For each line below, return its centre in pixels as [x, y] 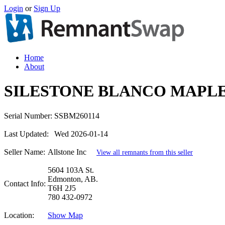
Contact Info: [25, 183]
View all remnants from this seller [145, 152]
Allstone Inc [72, 152]
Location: [19, 215]
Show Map [65, 215]
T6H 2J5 [62, 188]
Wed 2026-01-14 [81, 134]
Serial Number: [28, 116]
